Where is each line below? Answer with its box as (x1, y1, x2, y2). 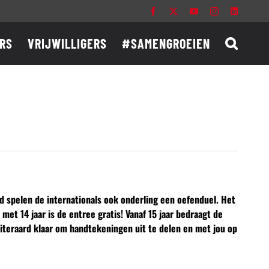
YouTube (198, 7, 229, 15)
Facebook (157, 7, 189, 15)
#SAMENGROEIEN (122, 35, 210, 51)
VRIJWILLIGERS (28, 35, 107, 51)
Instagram (218, 7, 252, 15)
